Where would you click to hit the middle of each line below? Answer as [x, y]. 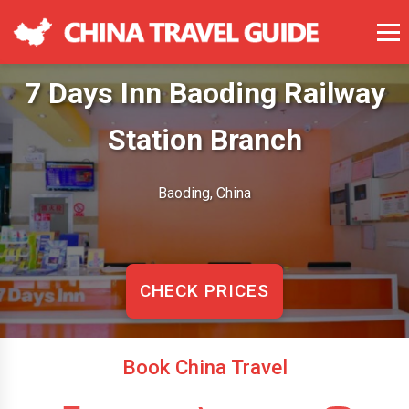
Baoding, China [204, 193]
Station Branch [204, 139]
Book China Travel [204, 367]
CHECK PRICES [204, 290]
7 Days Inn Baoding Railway [204, 93]
